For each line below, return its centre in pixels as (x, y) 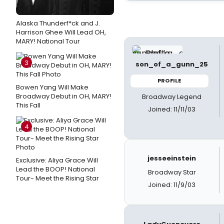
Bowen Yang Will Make (52, 87)
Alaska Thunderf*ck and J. (58, 23)
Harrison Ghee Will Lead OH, (61, 32)
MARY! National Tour (48, 41)
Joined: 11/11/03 (172, 109)
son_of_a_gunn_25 (172, 64)
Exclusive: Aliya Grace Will (57, 160)
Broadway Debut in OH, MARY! (64, 96)
